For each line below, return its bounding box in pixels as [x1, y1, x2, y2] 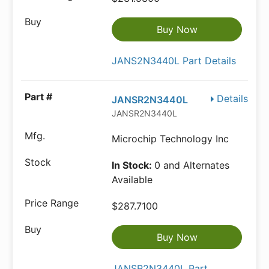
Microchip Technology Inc [112, 133, 229, 145]
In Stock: [112, 159, 155, 172]
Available [112, 174, 153, 186]
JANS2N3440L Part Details [112, 55, 237, 67]
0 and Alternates [154, 159, 230, 172]
